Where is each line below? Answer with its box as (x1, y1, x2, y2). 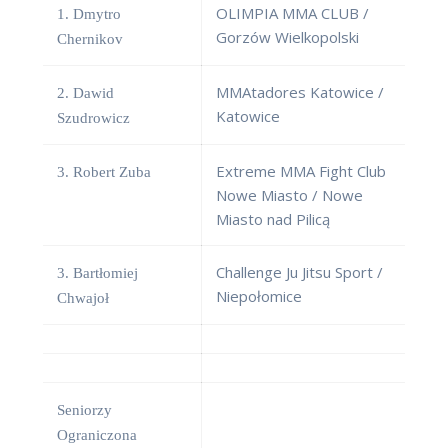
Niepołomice (216, 286, 302, 307)
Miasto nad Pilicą (216, 209, 330, 230)
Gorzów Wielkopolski (216, 27, 359, 48)
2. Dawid (57, 85, 114, 102)
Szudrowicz (57, 110, 130, 127)
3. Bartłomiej (57, 265, 138, 282)
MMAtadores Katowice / (216, 82, 384, 103)
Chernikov (57, 31, 123, 48)
